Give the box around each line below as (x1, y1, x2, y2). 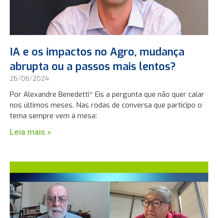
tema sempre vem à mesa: (10, 110, 97, 121)
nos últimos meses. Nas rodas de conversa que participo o (10, 100, 202, 110)
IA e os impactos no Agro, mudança (10, 44, 185, 59)
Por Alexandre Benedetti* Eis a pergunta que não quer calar (10, 89, 205, 99)
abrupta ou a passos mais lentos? (10, 59, 176, 73)
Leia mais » (10, 127, 52, 137)
